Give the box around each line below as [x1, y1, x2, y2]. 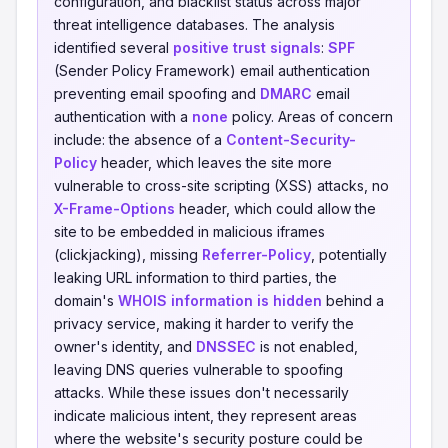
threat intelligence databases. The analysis [54, 16, 335, 33]
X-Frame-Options [54, 200, 175, 217]
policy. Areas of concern [228, 108, 393, 125]
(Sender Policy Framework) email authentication [54, 62, 370, 79]
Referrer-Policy [202, 246, 311, 263]
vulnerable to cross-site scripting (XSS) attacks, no [54, 177, 389, 194]
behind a [322, 292, 384, 309]
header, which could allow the [175, 200, 376, 217]
